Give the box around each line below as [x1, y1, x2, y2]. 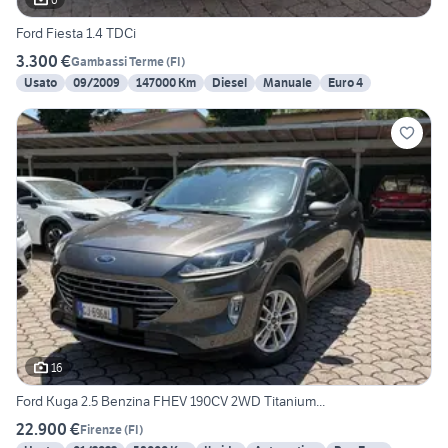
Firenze [80, 421, 122, 437]
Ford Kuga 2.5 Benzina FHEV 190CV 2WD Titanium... [16, 392, 325, 411]
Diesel [212, 75, 247, 91]
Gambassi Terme [71, 53, 164, 69]
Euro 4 [328, 75, 363, 91]
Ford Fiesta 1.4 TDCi [16, 24, 136, 43]
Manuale [263, 75, 312, 91]
